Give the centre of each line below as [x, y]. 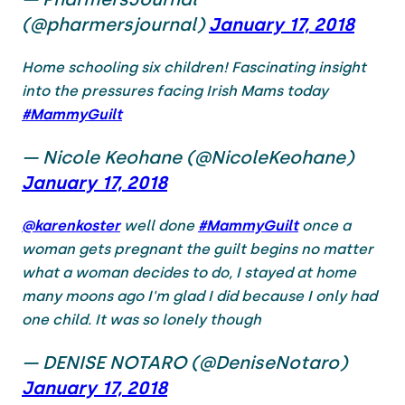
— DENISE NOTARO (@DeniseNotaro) [184, 362]
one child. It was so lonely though [141, 319]
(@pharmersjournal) [115, 24]
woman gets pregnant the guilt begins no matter [198, 249]
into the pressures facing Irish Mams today [175, 90]
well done [159, 225]
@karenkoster [71, 225]
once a [325, 225]
